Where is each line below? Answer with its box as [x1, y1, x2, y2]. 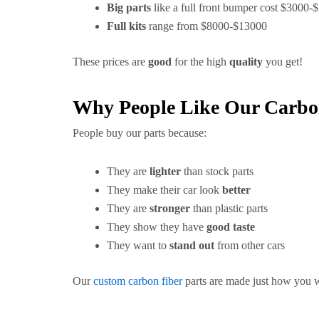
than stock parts [181, 165, 253, 177]
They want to [107, 239, 169, 251]
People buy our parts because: [73, 127, 206, 139]
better [222, 184, 251, 196]
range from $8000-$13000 [146, 20, 267, 32]
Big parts [107, 1, 151, 14]
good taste [206, 221, 255, 233]
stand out [169, 239, 214, 251]
